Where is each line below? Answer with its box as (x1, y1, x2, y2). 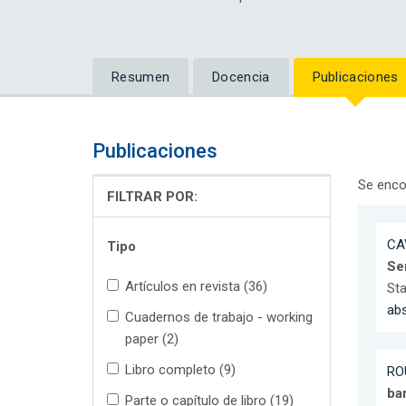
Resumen (111, 69, 170, 86)
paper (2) (125, 331, 179, 348)
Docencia (212, 69, 270, 86)
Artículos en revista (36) (125, 278, 267, 295)
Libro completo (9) (125, 362, 236, 379)
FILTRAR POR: (107, 188, 198, 206)
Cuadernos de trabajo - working (125, 309, 313, 326)
